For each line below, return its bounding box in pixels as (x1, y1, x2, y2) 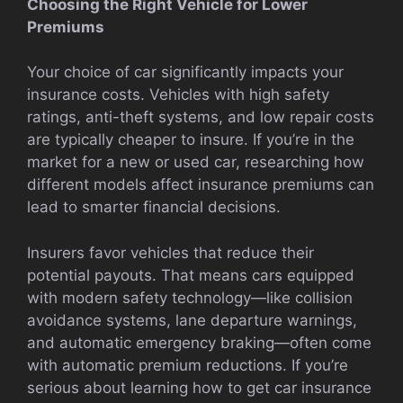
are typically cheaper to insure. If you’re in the (27, 130, 354, 149)
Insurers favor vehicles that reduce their (27, 243, 314, 262)
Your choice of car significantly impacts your (27, 63, 344, 82)
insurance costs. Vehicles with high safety (27, 85, 329, 104)
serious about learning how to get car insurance (27, 378, 372, 397)
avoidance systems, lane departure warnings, (27, 310, 357, 329)
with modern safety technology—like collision (27, 288, 353, 307)
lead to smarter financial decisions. (27, 198, 281, 217)
